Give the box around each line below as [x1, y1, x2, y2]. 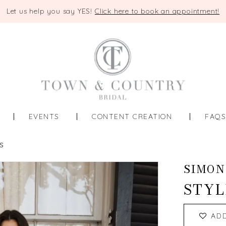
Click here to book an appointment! [94, 7, 220, 16]
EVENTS [28, 111, 60, 121]
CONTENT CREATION [92, 111, 173, 121]
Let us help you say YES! [6, 7, 95, 16]
